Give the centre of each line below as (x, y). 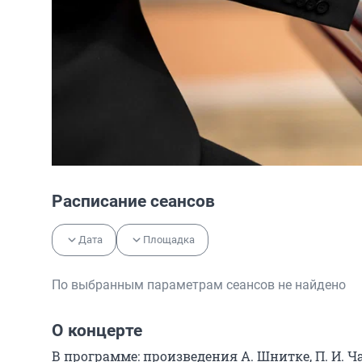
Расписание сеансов (133, 201)
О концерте (97, 330)
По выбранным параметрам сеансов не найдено (199, 284)
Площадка (169, 239)
